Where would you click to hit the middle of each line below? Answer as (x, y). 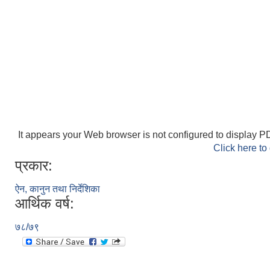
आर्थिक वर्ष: (45, 204)
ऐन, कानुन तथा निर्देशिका (58, 189)
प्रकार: (34, 166)
